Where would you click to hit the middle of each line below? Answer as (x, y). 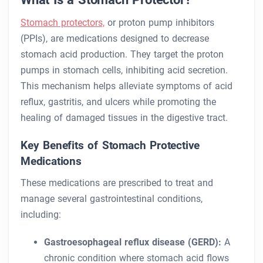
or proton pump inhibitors (159, 23)
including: (41, 215)
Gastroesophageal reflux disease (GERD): (133, 242)
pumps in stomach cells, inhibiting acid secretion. (124, 70)
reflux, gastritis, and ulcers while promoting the (118, 102)
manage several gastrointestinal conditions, (112, 199)
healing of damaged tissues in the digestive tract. (124, 118)
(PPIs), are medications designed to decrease (115, 39)
